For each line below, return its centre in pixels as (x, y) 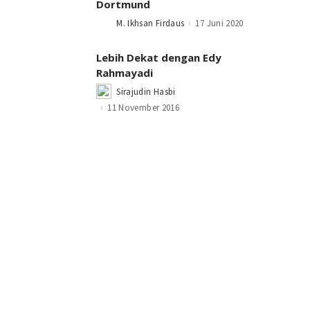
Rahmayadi (125, 72)
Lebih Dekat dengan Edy (159, 57)
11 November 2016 (144, 108)
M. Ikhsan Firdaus (151, 23)
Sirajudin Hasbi (146, 91)
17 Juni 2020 (219, 23)
